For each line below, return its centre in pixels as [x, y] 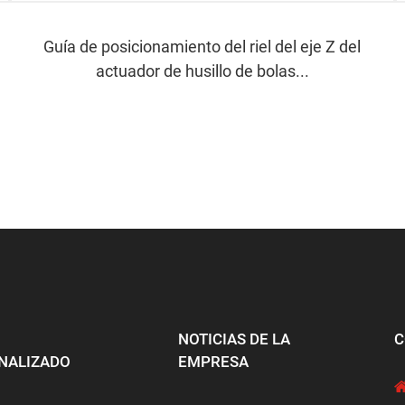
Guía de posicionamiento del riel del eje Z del [202, 46]
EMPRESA [214, 361]
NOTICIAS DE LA [235, 339]
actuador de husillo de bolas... [202, 71]
